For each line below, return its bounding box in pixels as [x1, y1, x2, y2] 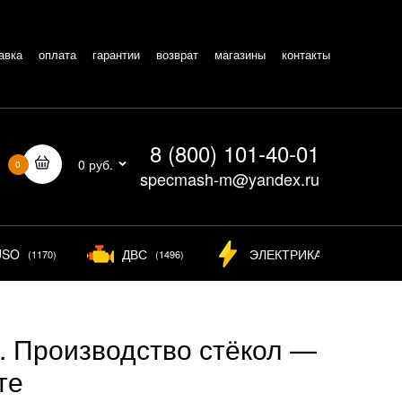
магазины [214, 46, 266, 64]
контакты [282, 46, 330, 64]
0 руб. [78, 154, 113, 173]
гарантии [92, 46, 140, 64]
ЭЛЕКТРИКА [249, 245, 322, 264]
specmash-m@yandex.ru [140, 167, 319, 191]
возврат [156, 46, 198, 64]
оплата [39, 46, 76, 64]
